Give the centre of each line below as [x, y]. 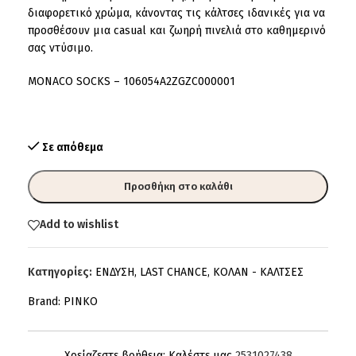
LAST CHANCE [174, 272]
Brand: [46, 301]
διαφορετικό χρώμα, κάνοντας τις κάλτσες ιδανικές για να [176, 13]
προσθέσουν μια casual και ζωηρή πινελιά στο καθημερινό [177, 30]
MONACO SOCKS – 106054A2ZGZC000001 [132, 81]
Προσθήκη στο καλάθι [178, 186]
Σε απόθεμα [73, 147]
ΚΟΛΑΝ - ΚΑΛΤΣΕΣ [258, 272]
